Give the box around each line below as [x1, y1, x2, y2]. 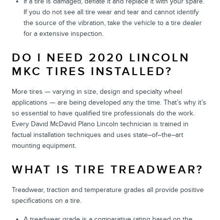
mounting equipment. [12, 141, 76, 150]
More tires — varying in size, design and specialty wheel [12, 87, 182, 96]
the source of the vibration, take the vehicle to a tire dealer [24, 18, 202, 27]
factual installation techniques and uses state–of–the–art [12, 130, 183, 139]
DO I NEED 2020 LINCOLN [12, 50, 190, 65]
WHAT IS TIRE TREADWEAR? [12, 162, 204, 177]
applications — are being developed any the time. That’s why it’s [12, 98, 206, 107]
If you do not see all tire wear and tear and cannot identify [24, 7, 199, 16]
